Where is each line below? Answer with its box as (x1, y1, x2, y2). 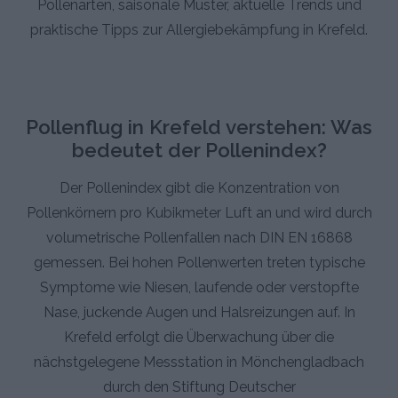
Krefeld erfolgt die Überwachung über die (64, 328, 334, 346)
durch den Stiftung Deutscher (102, 378, 296, 395)
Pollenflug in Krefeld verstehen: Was (26, 115, 372, 139)
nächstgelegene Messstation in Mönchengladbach (34, 353, 364, 370)
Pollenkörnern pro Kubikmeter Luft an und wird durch (26, 203, 372, 221)
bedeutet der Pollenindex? (71, 138, 327, 162)
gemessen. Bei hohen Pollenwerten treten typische (33, 253, 365, 271)
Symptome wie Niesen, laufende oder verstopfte (39, 278, 359, 296)
